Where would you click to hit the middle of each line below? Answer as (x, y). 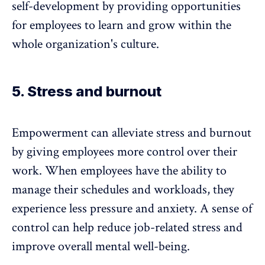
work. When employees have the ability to (119, 171)
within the (203, 25)
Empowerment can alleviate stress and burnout (132, 133)
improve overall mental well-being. (101, 247)
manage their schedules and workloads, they (123, 190)
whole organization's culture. (85, 44)
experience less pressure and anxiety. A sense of (132, 209)
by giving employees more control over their (125, 152)
